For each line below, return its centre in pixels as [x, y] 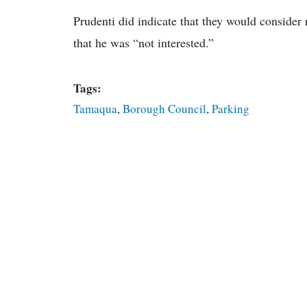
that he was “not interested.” [144, 42]
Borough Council [164, 109]
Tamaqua [95, 109]
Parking [231, 109]
